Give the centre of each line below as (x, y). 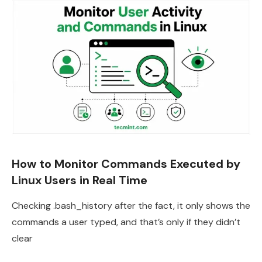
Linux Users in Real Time (80, 180)
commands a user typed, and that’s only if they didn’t (126, 222)
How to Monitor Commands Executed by (126, 164)
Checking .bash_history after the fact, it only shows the (131, 206)
